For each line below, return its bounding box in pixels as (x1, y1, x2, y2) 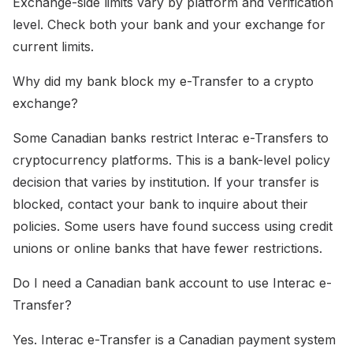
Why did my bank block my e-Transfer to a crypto (13, 73, 314, 90)
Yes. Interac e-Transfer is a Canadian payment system (13, 332, 336, 348)
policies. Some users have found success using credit (13, 218, 333, 235)
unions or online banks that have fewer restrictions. (13, 240, 322, 257)
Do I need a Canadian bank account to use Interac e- (13, 275, 332, 292)
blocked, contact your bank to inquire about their (13, 196, 308, 213)
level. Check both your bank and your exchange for (13, 17, 325, 33)
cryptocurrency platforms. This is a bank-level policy (13, 152, 330, 169)
